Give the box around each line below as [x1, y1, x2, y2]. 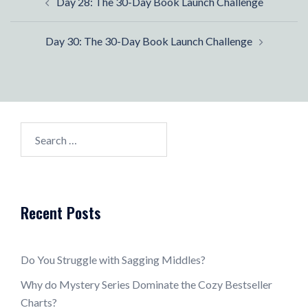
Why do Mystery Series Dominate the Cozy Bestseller [21, 278, 272, 291]
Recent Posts [21, 201, 101, 224]
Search [20, 124, 52, 137]
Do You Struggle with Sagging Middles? [21, 253, 206, 267]
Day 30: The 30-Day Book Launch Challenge [45, 34, 252, 48]
